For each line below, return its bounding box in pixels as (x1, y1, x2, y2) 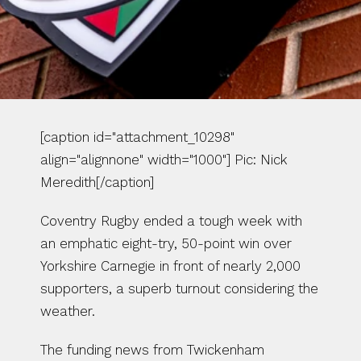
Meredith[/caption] (40, 174, 154, 190)
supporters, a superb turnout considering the (40, 280, 318, 297)
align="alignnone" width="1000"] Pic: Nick (40, 151, 288, 168)
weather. (40, 303, 95, 319)
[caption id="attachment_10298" (40, 129, 234, 145)
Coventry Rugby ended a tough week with (40, 213, 302, 229)
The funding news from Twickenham (40, 342, 264, 358)
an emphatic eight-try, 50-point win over (40, 235, 292, 251)
